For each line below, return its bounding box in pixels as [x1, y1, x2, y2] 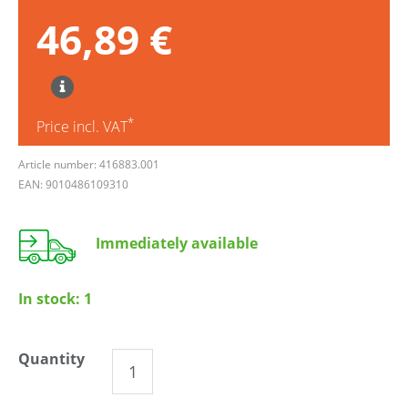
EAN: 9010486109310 [18, 176, 128, 192]
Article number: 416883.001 [18, 156, 159, 172]
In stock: [18, 288, 84, 309]
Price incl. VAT [36, 116, 127, 137]
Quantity [18, 348, 85, 369]
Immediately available [96, 232, 258, 253]
